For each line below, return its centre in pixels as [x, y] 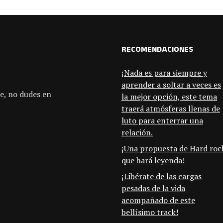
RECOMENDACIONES [157, 51]
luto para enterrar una [162, 121]
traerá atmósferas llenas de [171, 109]
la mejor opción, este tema [169, 97]
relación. [137, 133]
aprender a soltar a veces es [171, 85]
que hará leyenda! [153, 161]
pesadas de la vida [153, 188]
